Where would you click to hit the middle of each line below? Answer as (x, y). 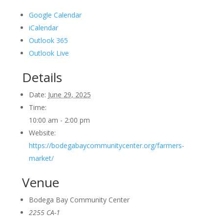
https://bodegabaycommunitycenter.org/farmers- (106, 145)
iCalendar (43, 27)
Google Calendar (55, 15)
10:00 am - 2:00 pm (59, 120)
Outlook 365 (48, 40)
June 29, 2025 (69, 94)
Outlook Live (49, 53)
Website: (42, 132)
